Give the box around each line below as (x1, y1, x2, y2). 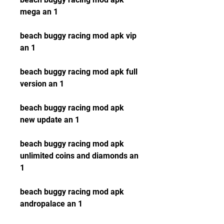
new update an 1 (20, 115, 79, 124)
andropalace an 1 (20, 199, 82, 208)
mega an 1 (20, 7, 58, 16)
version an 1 (20, 79, 64, 88)
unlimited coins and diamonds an (20, 151, 138, 160)
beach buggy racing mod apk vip (20, 31, 136, 40)
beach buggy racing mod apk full (20, 67, 137, 76)
